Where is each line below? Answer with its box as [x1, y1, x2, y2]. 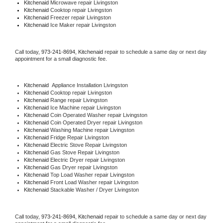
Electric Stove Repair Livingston [50, 141, 127, 148]
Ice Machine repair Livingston [50, 104, 121, 111]
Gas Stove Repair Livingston [50, 149, 119, 155]
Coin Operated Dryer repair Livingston [50, 119, 142, 125]
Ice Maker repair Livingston [48, 21, 116, 28]
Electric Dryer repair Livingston [50, 156, 125, 163]
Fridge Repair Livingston [50, 134, 109, 140]
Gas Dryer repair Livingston [50, 164, 117, 170]
